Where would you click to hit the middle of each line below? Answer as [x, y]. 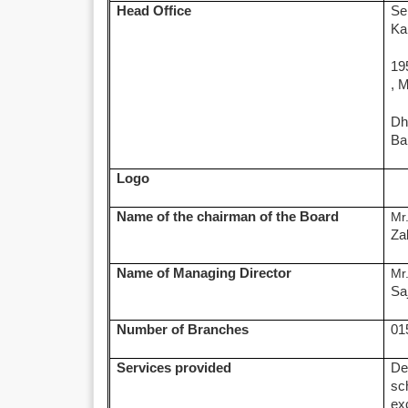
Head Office [154, 11]
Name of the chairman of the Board [228, 217]
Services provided [174, 368]
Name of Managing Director [204, 273]
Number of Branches [183, 330]
